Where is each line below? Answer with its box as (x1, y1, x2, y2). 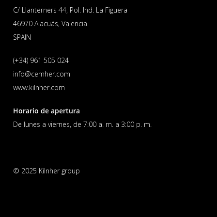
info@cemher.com (13, 69, 70, 79)
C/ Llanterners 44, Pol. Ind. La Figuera (13, 5, 127, 15)
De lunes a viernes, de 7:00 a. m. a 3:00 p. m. (13, 120, 152, 129)
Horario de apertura (13, 106, 80, 116)
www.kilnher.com (13, 83, 65, 93)
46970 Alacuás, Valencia (13, 19, 87, 29)
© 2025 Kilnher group (13, 166, 80, 176)
